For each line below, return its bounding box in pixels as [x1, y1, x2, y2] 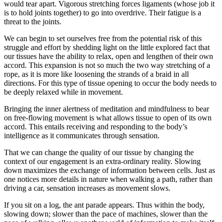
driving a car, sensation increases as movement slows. [4, 184, 170, 193]
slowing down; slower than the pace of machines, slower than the [4, 210, 208, 219]
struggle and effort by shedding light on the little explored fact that [4, 43, 210, 52]
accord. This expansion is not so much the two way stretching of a [4, 61, 210, 70]
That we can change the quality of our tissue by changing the [4, 148, 194, 157]
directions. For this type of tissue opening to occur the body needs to [4, 79, 217, 88]
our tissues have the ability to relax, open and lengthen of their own [4, 52, 213, 61]
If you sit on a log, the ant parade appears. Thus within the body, [4, 201, 205, 210]
